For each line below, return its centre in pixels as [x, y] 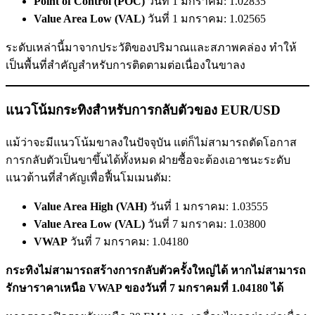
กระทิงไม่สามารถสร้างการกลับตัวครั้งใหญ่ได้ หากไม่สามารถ [156, 270]
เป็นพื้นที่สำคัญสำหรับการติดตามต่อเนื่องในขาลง [126, 65]
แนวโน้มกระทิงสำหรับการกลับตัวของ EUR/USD [143, 110]
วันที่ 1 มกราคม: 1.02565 [205, 19]
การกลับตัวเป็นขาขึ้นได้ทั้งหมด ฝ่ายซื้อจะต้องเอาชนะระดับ [148, 160]
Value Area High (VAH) [90, 206]
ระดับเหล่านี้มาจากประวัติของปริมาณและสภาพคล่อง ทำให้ [151, 48]
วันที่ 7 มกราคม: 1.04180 [128, 241]
